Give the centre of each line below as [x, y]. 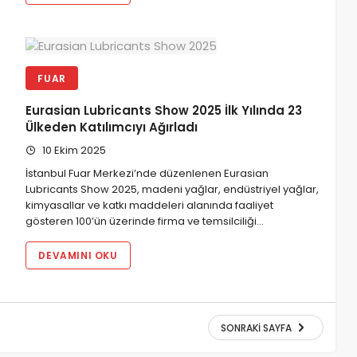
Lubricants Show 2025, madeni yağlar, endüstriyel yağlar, [173, 190]
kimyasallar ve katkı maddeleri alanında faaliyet [150, 206]
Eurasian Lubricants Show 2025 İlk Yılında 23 [164, 111]
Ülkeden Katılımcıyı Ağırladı [112, 127]
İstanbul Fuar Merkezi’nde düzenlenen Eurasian [147, 174]
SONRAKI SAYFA [256, 328]
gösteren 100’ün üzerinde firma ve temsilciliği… [145, 222]
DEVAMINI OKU [78, 256]
